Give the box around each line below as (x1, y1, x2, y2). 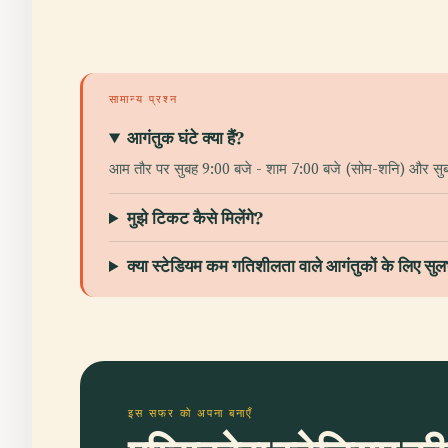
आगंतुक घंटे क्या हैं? (127, 127, 245, 148)
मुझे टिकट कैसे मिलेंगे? (127, 207, 264, 228)
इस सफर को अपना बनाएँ (128, 406, 253, 420)
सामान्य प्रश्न (109, 92, 178, 106)
